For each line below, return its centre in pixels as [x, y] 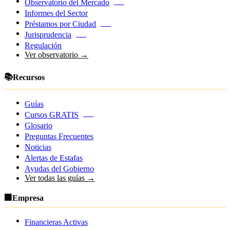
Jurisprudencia [48, 35]
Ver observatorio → [56, 55]
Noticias [38, 147]
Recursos [29, 78]
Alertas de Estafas [54, 158]
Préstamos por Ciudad [60, 24]
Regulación [43, 46]
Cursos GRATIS [52, 114]
